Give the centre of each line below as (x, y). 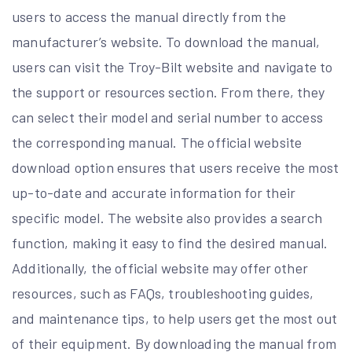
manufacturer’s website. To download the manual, (166, 42)
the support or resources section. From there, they (168, 92)
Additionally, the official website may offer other (160, 268)
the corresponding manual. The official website (157, 142)
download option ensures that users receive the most (176, 167)
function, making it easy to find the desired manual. (170, 243)
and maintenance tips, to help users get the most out (175, 318)
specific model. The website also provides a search (167, 218)
